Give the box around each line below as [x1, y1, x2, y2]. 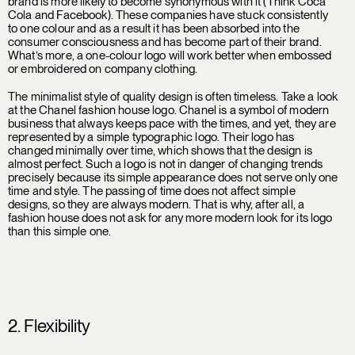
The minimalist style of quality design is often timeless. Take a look [8, 90, 338, 104]
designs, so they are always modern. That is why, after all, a [8, 197, 305, 212]
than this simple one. [8, 224, 112, 239]
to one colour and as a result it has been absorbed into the [8, 21, 300, 36]
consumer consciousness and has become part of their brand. [8, 35, 322, 49]
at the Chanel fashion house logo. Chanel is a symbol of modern [8, 103, 330, 117]
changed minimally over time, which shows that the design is [8, 143, 312, 158]
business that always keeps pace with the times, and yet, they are [8, 116, 336, 131]
